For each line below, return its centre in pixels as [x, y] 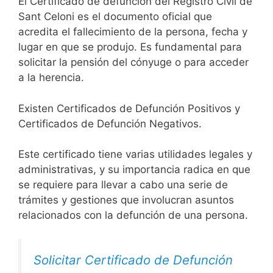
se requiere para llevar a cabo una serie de [123, 185]
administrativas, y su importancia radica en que [134, 170]
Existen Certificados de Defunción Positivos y [129, 108]
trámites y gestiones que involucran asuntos [126, 200]
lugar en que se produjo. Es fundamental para [130, 47]
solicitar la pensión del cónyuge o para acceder [133, 62]
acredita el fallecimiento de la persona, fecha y [133, 32]
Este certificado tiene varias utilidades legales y [135, 154]
